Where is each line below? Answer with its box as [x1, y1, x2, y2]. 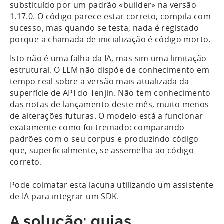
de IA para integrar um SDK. [10, 190, 119, 202]
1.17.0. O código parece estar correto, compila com [10, 10, 211, 22]
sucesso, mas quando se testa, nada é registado [10, 22, 199, 33]
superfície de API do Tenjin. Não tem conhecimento [10, 87, 211, 98]
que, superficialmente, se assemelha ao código [10, 144, 194, 156]
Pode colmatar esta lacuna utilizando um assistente [10, 179, 213, 190]
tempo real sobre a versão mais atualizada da [10, 75, 189, 87]
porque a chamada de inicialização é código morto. [10, 33, 213, 45]
